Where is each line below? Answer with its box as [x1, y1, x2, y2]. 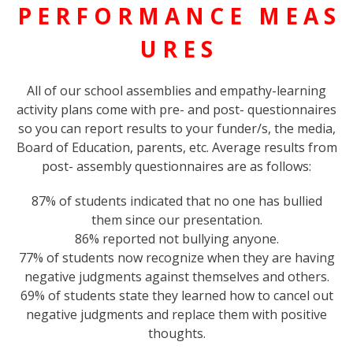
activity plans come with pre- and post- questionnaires [17, 100, 336, 118]
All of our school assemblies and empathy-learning [27, 81, 326, 99]
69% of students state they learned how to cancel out [20, 286, 333, 304]
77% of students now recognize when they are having [18, 248, 335, 266]
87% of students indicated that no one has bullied [31, 191, 322, 210]
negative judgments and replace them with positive [26, 305, 327, 323]
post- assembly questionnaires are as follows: [42, 157, 311, 175]
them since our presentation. [91, 210, 262, 229]
